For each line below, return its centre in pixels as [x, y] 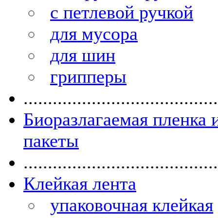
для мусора [94, 34]
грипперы [88, 76]
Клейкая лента [80, 183]
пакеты [51, 141]
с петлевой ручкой [122, 12]
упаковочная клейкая [132, 205]
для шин [83, 55]
